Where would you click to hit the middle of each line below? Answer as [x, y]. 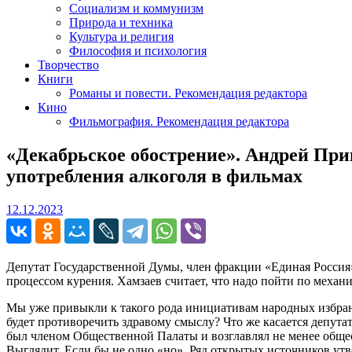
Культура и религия [121, 36]
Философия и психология [138, 50]
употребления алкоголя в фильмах [154, 176]
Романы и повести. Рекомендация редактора [188, 93]
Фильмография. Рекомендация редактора [179, 121]
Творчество [68, 64]
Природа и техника [121, 22]
